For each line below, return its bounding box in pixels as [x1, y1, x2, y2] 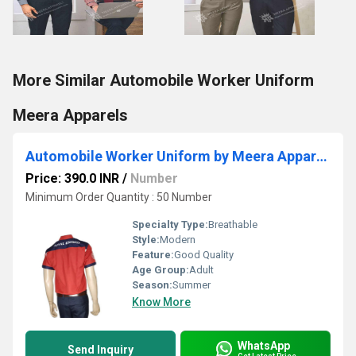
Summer [172, 279, 211, 291]
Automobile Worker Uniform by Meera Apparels [316, 148, 327, 164]
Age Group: [132, 264, 189, 276]
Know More [132, 296, 191, 308]
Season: [132, 279, 172, 291]
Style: [132, 234, 160, 246]
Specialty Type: [132, 219, 208, 230]
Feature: [132, 249, 174, 261]
